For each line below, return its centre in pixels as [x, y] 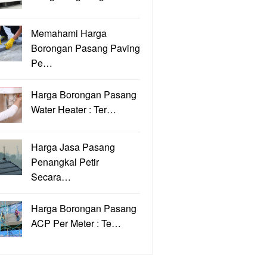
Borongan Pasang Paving [86, 48]
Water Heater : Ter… [74, 109]
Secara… [51, 177]
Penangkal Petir [65, 162]
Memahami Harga [69, 33]
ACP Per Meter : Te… [76, 223]
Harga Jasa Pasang [73, 147]
